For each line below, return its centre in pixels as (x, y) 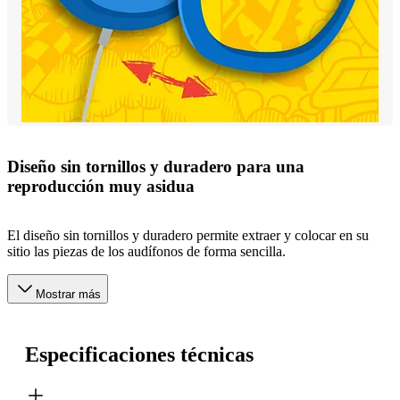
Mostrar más (68, 294)
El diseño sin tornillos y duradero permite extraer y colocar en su (188, 235)
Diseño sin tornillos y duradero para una (156, 167)
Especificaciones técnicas (139, 354)
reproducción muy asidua (101, 187)
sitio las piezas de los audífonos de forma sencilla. (146, 251)
